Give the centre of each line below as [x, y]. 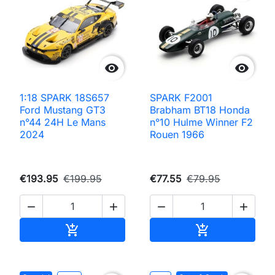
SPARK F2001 [181, 97]
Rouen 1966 [177, 134]
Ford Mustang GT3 [63, 110]
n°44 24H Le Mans [63, 122]
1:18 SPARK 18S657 [64, 97]
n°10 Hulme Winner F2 [201, 122]
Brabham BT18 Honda [200, 110]
